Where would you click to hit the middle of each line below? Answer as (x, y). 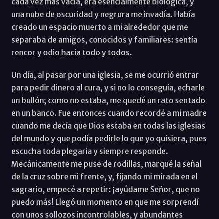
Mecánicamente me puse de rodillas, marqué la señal (106, 164)
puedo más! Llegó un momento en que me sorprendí (105, 202)
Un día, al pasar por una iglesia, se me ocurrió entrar (105, 75)
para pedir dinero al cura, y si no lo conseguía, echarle (108, 87)
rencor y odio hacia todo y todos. (72, 52)
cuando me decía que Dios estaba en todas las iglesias (108, 125)
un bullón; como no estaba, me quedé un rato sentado (108, 100)
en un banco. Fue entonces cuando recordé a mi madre (109, 113)
